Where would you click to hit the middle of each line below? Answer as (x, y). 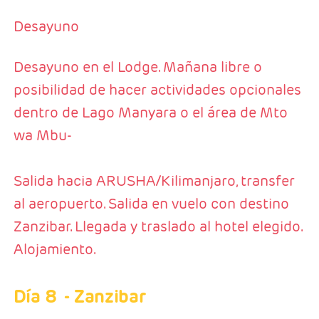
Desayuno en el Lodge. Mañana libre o (137, 67)
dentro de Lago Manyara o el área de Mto (150, 113)
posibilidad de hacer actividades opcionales (157, 90)
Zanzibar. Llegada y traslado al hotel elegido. (157, 227)
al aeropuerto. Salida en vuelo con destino (151, 204)
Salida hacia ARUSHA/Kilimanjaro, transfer (154, 181)
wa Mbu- (42, 136)
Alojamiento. (56, 250)
